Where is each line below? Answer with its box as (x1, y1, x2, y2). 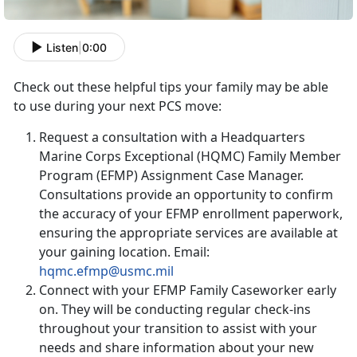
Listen (46, 40, 78, 54)
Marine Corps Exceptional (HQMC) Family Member (39, 147, 341, 166)
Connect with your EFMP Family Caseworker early (39, 281, 336, 300)
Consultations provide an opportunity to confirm (39, 186, 333, 204)
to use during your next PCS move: (14, 97, 222, 116)
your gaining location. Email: (39, 243, 210, 261)
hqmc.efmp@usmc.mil (39, 262, 174, 280)
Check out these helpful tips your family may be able (14, 78, 328, 96)
